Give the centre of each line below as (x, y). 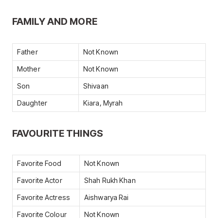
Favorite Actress (44, 198)
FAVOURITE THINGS (58, 133)
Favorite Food (39, 164)
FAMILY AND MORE (55, 21)
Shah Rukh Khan (110, 181)
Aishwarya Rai (107, 198)
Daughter (32, 103)
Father (27, 52)
